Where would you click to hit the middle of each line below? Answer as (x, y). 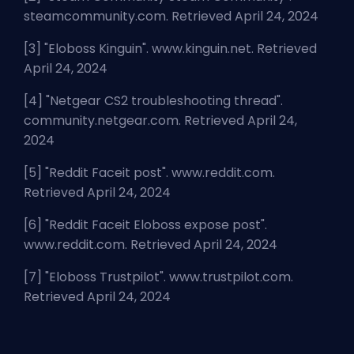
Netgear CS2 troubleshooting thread (163, 101)
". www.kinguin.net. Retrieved (230, 49)
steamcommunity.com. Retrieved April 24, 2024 (171, 17)
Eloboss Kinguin (95, 49)
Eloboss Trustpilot (104, 277)
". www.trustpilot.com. (226, 277)
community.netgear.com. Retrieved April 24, (160, 121)
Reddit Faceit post (105, 173)
